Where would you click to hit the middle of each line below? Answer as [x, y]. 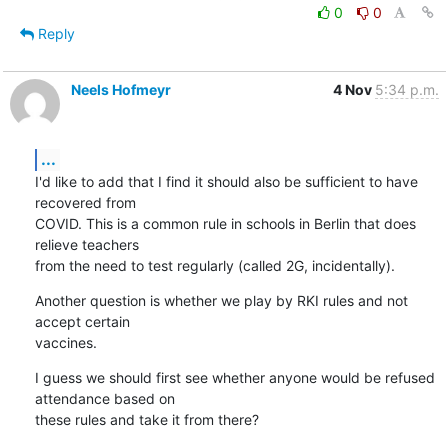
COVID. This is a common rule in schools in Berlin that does [225, 223]
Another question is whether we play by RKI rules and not [221, 300]
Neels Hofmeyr [120, 89]
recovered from [85, 202]
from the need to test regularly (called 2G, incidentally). [214, 265]
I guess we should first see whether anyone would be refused [234, 377]
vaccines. [65, 342]
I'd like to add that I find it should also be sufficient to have [226, 181]
